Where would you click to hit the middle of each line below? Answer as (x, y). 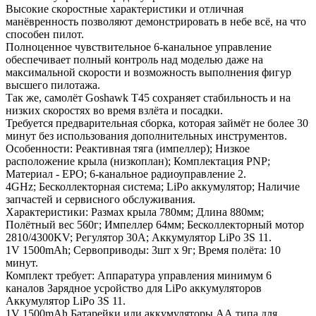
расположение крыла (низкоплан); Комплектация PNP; (138, 161)
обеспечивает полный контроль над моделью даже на (134, 59)
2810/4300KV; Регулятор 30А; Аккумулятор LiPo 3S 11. (139, 237)
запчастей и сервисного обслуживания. (101, 199)
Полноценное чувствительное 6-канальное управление (139, 47)
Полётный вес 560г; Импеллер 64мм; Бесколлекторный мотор (155, 224)
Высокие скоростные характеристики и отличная (124, 8)
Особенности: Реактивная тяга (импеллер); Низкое (128, 148)
